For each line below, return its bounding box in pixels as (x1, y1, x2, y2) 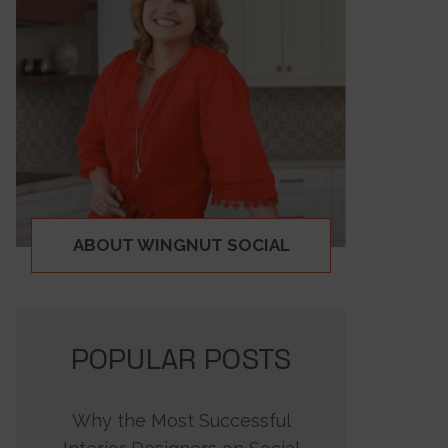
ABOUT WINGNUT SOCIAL (72, 234, 290, 255)
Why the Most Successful (71, 409, 291, 431)
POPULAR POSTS (70, 346, 292, 376)
